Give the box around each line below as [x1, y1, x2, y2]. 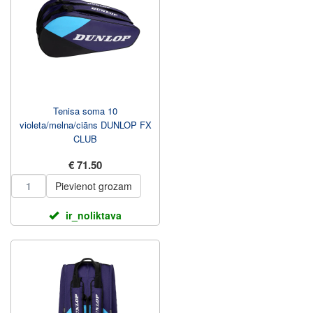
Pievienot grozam [55, 179, 132, 193]
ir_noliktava [66, 208, 122, 222]
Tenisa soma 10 [53, 104, 117, 117]
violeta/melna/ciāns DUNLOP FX [19, 118, 152, 131]
